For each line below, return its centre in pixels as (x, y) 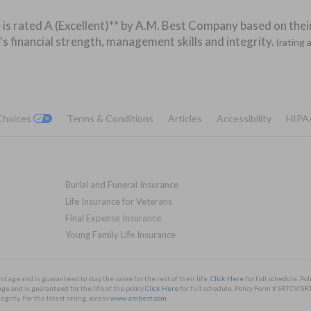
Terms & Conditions (110, 118)
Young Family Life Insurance (120, 235)
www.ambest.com (138, 298)
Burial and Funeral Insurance (121, 185)
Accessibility (244, 118)
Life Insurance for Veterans (118, 201)
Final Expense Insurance (113, 218)
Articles (185, 118)
